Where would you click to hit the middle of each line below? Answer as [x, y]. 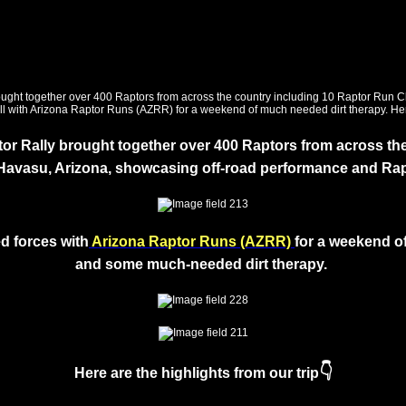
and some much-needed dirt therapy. [203, 264]
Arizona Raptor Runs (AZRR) [190, 242]
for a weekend [344, 242]
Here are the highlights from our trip [196, 373]
